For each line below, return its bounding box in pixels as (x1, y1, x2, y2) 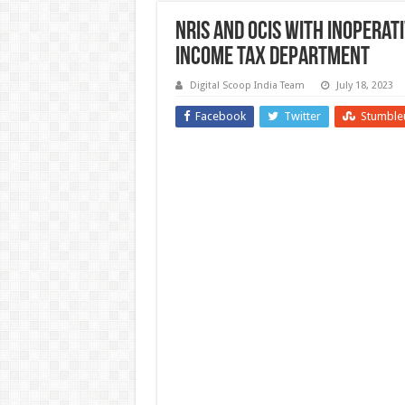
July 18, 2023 (335, 80, 393, 91)
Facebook (194, 109, 246, 123)
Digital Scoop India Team (189, 80, 305, 91)
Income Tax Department (174, 45, 370, 71)
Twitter (283, 109, 321, 123)
